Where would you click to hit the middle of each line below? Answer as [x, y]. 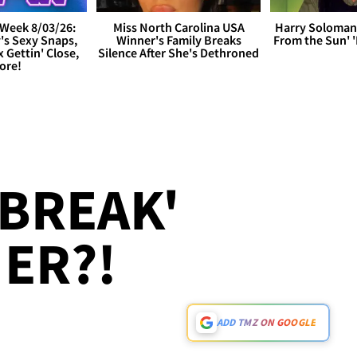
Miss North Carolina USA [178, 27]
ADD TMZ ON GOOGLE [266, 323]
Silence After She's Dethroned [178, 53]
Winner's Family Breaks [178, 40]
